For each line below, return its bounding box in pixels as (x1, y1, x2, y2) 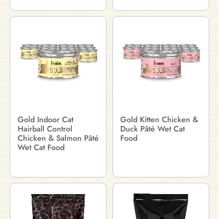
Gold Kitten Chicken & (120, 114, 198, 125)
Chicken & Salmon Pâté (18, 132, 99, 144)
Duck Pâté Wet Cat (120, 123, 185, 134)
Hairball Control (18, 123, 72, 134)
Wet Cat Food (18, 142, 65, 153)
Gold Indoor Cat (18, 114, 73, 125)
